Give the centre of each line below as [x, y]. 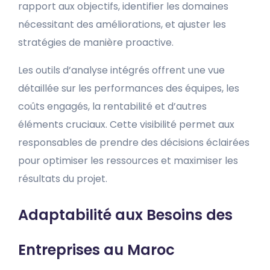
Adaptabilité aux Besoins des [125, 215]
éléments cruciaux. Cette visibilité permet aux [126, 124]
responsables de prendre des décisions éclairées [134, 143]
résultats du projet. [63, 179]
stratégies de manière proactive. [96, 42]
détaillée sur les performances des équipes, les [129, 88]
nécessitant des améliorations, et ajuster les [122, 24]
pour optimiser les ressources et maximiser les [128, 161]
